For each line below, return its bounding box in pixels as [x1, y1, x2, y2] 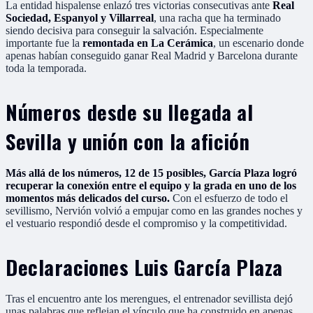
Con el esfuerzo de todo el [170, 191, 288, 204]
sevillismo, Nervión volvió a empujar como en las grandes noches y [6, 204, 303, 217]
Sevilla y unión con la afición [6, 126, 250, 156]
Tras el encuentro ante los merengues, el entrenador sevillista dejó [6, 292, 293, 305]
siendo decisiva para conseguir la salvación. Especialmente [6, 24, 263, 36]
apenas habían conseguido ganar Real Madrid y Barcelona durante [6, 49, 298, 61]
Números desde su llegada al [6, 96, 254, 126]
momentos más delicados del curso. [6, 191, 170, 204]
